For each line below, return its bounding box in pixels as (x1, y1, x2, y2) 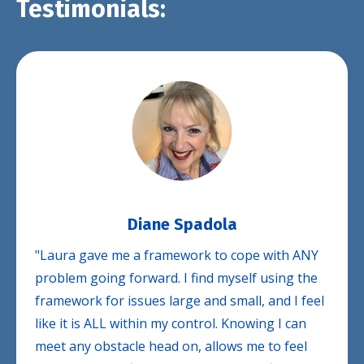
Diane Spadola (127, 214, 237, 234)
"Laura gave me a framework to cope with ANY (35, 245, 318, 264)
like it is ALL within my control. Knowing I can (35, 314, 306, 332)
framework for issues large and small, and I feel (35, 291, 324, 310)
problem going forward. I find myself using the (35, 268, 318, 287)
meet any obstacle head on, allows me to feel (35, 336, 307, 355)
